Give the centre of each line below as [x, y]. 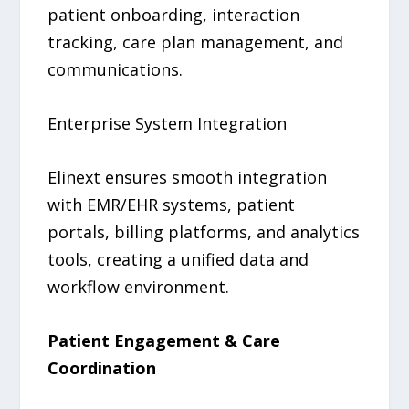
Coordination [102, 367]
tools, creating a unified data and [178, 259]
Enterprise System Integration [168, 124]
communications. [115, 70]
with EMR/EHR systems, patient [172, 204]
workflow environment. [139, 286]
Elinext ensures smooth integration [188, 177]
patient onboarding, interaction [174, 15]
